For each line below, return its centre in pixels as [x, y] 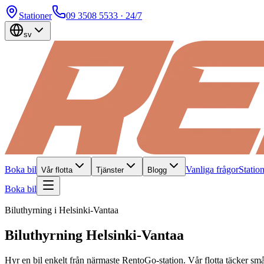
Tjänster [110, 170]
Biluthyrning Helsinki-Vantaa [94, 235]
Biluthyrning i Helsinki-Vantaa [62, 210]
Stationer [35, 16]
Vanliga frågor [212, 169]
